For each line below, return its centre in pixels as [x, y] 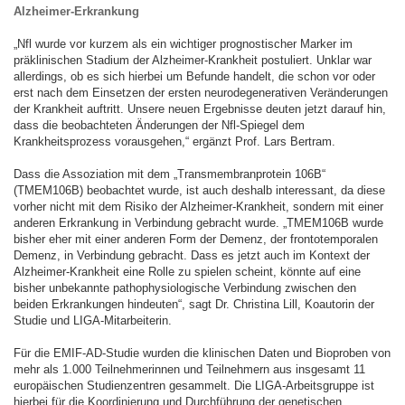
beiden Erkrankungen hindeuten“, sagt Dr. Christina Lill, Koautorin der [194, 304]
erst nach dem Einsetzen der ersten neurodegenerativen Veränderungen [201, 93]
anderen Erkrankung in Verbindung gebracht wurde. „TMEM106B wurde [198, 223]
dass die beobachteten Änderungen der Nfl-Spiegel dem [159, 125]
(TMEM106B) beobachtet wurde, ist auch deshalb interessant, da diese [199, 190]
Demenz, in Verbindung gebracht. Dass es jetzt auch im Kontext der [192, 255]
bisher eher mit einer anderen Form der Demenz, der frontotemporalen [196, 239]
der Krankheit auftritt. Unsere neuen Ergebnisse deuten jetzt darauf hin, [200, 109]
